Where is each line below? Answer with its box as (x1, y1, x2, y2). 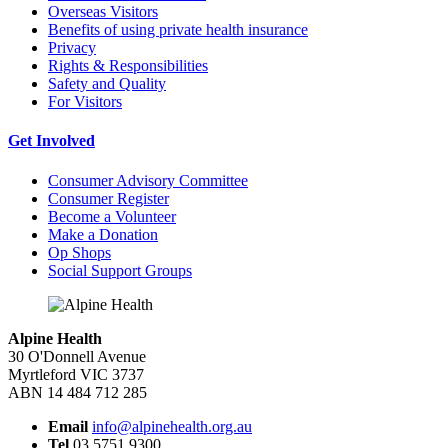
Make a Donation (48, 225, 158, 243)
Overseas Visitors (48, 3, 158, 21)
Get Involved (8, 132, 95, 150)
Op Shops (48, 243, 111, 261)
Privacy (48, 39, 96, 57)
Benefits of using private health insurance (48, 21, 308, 39)
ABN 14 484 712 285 (8, 383, 147, 401)
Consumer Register (48, 189, 169, 207)
